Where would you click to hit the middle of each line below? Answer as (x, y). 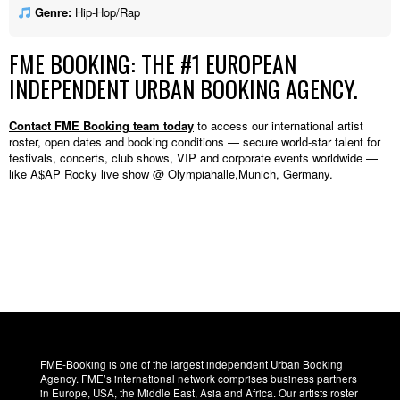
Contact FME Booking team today (101, 125)
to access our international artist (279, 125)
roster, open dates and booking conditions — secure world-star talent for (195, 141)
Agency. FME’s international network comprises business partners (199, 378)
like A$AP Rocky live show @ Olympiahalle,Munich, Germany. (171, 173)
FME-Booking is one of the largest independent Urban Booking (192, 364)
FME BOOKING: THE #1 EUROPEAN (153, 64)
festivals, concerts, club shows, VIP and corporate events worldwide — (193, 157)
